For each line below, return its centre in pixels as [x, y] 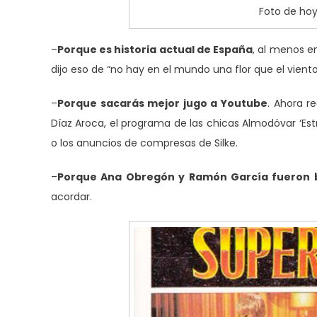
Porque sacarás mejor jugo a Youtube [162, 104]
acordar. [71, 197]
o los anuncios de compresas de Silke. [144, 143]
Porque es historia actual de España [155, 50]
